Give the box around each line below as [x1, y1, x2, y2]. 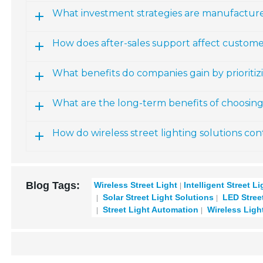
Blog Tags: [26, 180, 80, 191]
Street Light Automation [100, 205, 199, 214]
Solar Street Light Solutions [100, 193, 214, 202]
